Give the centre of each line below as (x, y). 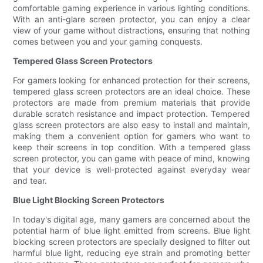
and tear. (30, 181)
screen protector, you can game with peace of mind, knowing (131, 159)
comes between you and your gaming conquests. (108, 42)
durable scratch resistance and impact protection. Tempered (131, 114)
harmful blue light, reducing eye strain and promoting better (131, 253)
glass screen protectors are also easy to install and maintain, (131, 125)
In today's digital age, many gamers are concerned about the (131, 220)
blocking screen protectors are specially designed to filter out (131, 242)
